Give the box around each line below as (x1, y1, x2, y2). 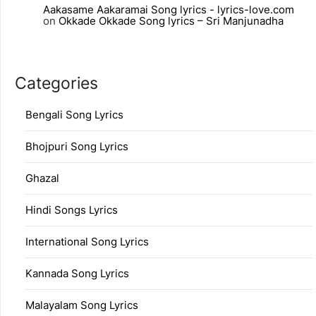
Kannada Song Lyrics (25, 267, 129, 281)
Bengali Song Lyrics (25, 108, 123, 122)
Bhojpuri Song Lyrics (25, 140, 128, 154)
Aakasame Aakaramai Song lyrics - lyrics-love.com (43, 2, 294, 16)
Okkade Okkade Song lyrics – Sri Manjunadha (59, 13, 284, 28)
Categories (15, 73, 98, 93)
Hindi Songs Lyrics (25, 203, 118, 217)
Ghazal (25, 171, 59, 186)
